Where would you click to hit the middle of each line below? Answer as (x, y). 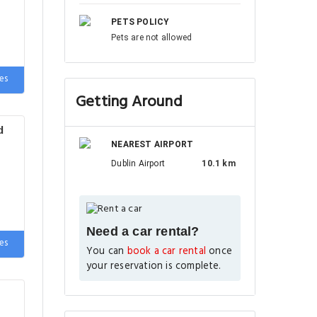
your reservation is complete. (154, 266)
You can (107, 251)
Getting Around (129, 102)
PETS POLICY (140, 22)
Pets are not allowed (152, 38)
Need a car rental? (143, 231)
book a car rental (166, 251)
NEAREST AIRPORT (152, 144)
